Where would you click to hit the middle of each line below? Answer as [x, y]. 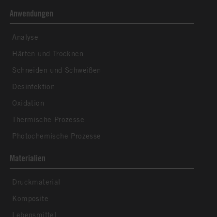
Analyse [24, 37]
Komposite [29, 199]
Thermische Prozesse [47, 120]
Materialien [28, 158]
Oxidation [27, 103]
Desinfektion [32, 87]
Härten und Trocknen [46, 54]
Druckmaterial [35, 182]
